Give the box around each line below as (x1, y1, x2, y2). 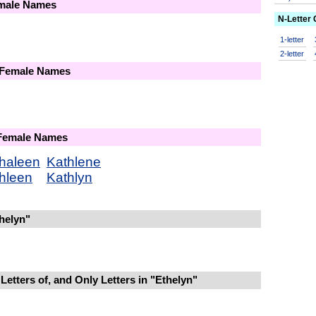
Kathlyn (47, 169, 92, 185)
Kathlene (47, 154, 101, 169)
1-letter (280, 35, 305, 44)
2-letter (280, 49, 305, 58)
